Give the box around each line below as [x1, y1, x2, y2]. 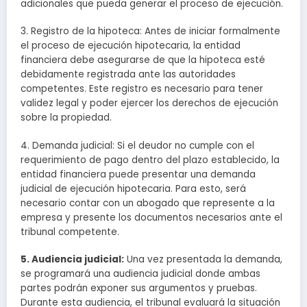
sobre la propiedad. [21, 111, 112, 125]
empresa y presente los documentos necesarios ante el [21, 210, 282, 224]
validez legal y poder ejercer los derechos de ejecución [21, 97, 278, 110]
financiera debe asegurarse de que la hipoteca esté [21, 53, 265, 67]
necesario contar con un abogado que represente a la [21, 196, 275, 210]
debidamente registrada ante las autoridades [21, 68, 236, 82]
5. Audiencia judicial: [21, 252, 124, 266]
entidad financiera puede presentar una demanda [21, 167, 256, 181]
